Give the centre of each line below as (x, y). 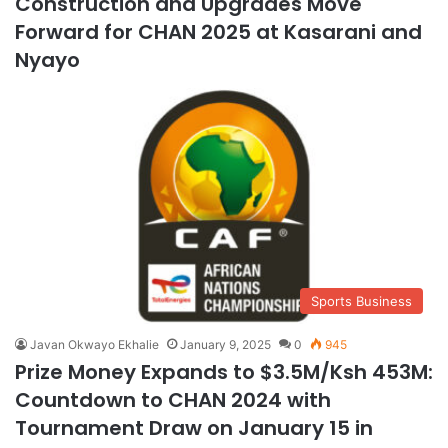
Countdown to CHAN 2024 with (173, 399)
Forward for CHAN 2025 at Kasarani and (218, 32)
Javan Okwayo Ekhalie (94, 344)
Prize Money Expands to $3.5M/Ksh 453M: (224, 371)
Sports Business (361, 300)
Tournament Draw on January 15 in (194, 427)
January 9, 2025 (225, 344)
